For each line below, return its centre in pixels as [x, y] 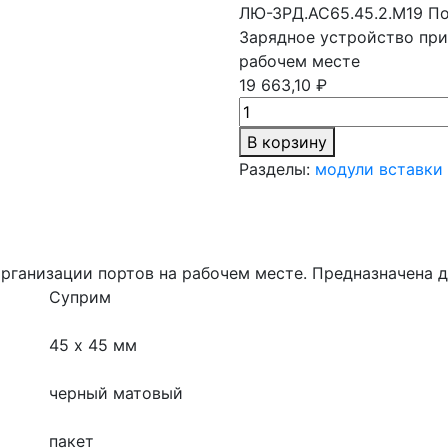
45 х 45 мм [93, 344]
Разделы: [274, 168]
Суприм [80, 296]
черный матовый [116, 392]
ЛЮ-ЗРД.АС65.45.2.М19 [331, 12]
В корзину [287, 141]
